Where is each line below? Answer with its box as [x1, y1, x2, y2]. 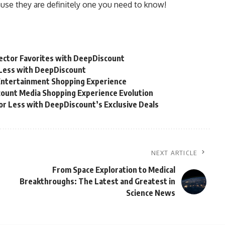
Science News [126, 188, 175, 198]
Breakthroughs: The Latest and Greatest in [19, 176, 175, 186]
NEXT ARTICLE [151, 149, 197, 157]
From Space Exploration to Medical [52, 165, 175, 175]
